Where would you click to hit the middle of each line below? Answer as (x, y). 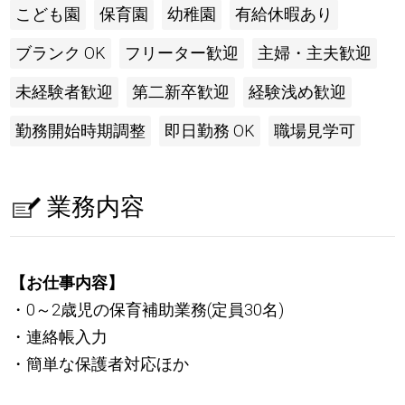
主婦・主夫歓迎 (315, 53)
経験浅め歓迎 (298, 92)
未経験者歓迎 (65, 92)
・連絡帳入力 (59, 336)
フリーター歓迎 (182, 53)
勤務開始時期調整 (81, 131)
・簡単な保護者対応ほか (100, 363)
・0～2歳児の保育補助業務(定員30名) (147, 309)
